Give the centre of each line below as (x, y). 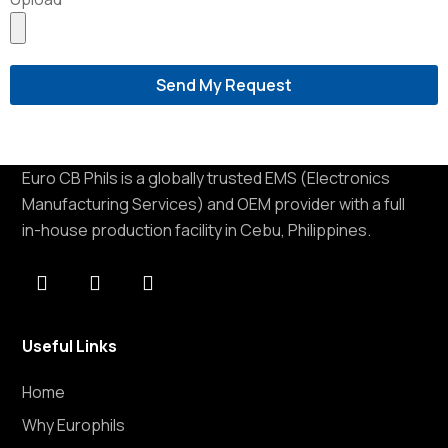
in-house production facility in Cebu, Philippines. (197, 230)
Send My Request (224, 85)
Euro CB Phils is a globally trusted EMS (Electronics (206, 178)
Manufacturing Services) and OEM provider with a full (214, 204)
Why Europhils (74, 425)
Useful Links (70, 346)
